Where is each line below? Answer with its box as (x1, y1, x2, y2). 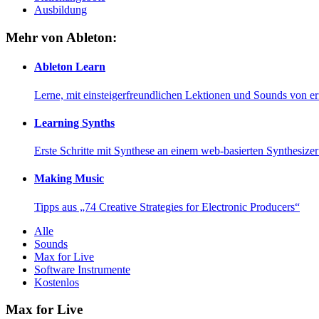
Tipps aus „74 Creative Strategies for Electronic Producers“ (34, 200, 300, 213)
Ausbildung (34, 4, 87, 16)
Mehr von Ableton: (6, 30, 117, 46)
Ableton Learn (34, 61, 105, 73)
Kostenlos (34, 276, 79, 288)
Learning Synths (34, 116, 115, 129)
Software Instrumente (34, 263, 130, 276)
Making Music (34, 172, 104, 185)
